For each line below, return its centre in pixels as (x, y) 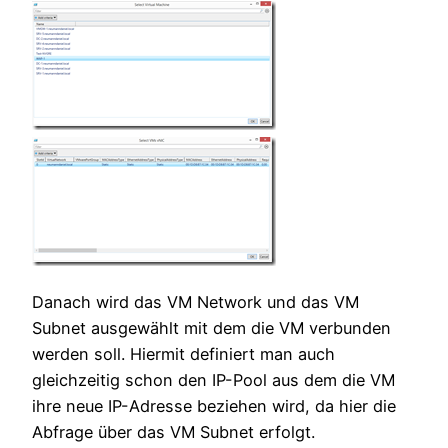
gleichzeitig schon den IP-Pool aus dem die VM (213, 380)
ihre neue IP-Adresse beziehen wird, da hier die (214, 406)
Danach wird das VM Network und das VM (195, 302)
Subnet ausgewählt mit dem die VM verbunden (211, 328)
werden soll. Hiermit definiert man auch (183, 354)
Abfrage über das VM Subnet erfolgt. (173, 432)
